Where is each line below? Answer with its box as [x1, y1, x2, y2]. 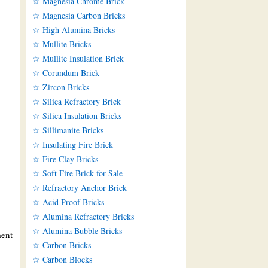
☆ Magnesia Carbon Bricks [32, 10, 125, 22]
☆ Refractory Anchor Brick [32, 182, 127, 194]
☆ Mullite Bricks [32, 38, 91, 50]
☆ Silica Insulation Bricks [32, 110, 121, 122]
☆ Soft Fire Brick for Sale [32, 167, 123, 179]
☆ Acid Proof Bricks [32, 196, 104, 208]
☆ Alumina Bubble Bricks [32, 225, 122, 237]
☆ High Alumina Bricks [32, 24, 115, 36]
